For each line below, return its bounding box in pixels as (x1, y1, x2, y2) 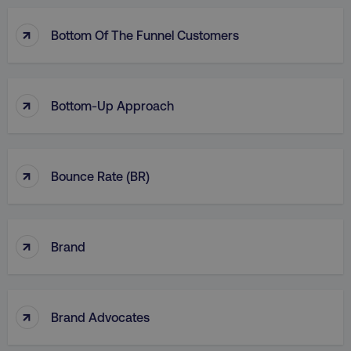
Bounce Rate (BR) (51, 168, 150, 183)
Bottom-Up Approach (51, 97, 174, 113)
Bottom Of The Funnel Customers (51, 27, 239, 42)
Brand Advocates (51, 309, 150, 324)
